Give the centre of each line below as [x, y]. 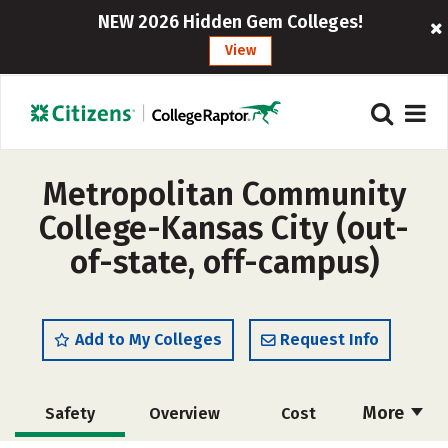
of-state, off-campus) [224, 262]
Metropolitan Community [224, 194]
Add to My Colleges [148, 339]
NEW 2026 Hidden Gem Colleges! [231, 22]
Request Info [329, 339]
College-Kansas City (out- [224, 228]
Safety [70, 413]
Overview [184, 413]
